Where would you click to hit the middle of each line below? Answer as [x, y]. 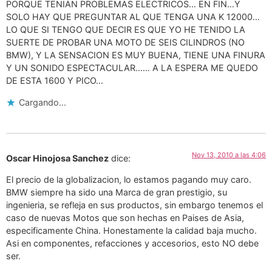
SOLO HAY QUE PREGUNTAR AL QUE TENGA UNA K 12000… [133, 17]
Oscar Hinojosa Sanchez [57, 158]
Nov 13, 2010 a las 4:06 [229, 155]
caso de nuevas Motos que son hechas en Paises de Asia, [125, 217]
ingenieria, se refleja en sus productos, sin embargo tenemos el [134, 205]
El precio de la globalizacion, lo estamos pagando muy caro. [129, 179]
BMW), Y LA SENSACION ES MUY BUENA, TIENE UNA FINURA [136, 55]
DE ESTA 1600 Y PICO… [55, 81]
